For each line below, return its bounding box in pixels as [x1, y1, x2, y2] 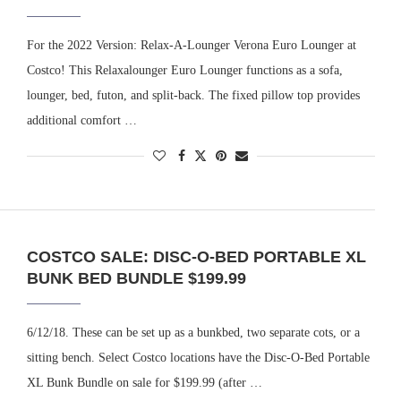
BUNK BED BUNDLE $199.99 [26, 269, 246, 288]
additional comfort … [26, 113, 137, 127]
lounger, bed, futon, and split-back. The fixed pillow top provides [26, 88, 360, 102]
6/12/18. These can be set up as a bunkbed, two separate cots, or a [26, 326, 360, 340]
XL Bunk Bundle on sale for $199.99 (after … [26, 376, 262, 390]
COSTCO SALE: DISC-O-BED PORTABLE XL [26, 248, 366, 267]
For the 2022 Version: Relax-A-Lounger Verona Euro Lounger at [26, 38, 356, 52]
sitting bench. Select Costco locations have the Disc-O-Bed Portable [26, 351, 370, 365]
